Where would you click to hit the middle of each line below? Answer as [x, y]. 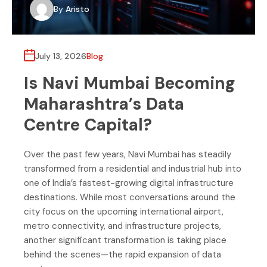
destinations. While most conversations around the [130, 198]
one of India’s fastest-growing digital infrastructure [129, 183]
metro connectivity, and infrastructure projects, [122, 226]
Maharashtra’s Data [104, 104]
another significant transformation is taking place [125, 240]
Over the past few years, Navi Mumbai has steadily [128, 155]
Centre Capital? [88, 125]
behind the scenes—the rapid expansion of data [122, 255]
